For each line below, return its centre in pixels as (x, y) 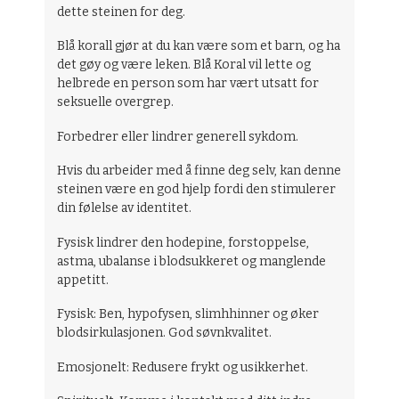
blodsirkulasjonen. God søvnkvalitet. (165, 333)
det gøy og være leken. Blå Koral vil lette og (184, 65)
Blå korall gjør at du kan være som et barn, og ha (199, 46)
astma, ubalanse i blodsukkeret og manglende (192, 261)
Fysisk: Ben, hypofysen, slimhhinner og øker (188, 314)
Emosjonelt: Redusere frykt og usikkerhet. (183, 367)
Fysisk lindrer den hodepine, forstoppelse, (183, 242)
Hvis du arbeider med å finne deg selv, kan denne (199, 171)
